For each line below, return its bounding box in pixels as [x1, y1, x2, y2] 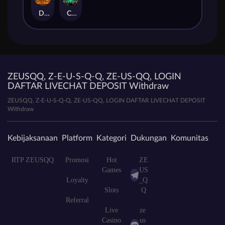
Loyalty [66, 176, 88, 184]
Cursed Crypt [71, 10, 77, 17]
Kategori [96, 134, 127, 142]
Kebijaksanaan [8, 134, 58, 142]
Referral [65, 196, 89, 204]
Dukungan [131, 134, 167, 142]
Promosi [65, 156, 89, 164]
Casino [102, 216, 121, 224]
